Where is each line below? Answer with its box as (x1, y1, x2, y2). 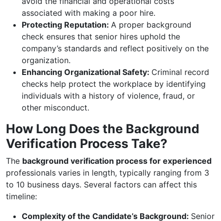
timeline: (6, 191, 37, 201)
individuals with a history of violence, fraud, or (22, 91, 195, 101)
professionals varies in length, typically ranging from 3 (6, 168, 209, 178)
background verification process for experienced (22, 156, 212, 166)
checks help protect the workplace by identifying (22, 79, 206, 89)
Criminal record (151, 67, 209, 77)
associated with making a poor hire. (22, 8, 155, 18)
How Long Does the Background (6, 121, 199, 136)
